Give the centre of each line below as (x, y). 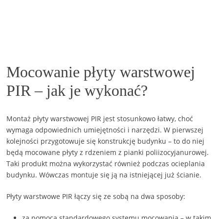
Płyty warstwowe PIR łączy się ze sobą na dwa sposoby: (96, 196)
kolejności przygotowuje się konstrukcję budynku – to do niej (106, 141)
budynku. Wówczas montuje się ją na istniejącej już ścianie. (104, 175)
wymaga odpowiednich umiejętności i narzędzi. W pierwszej (105, 130)
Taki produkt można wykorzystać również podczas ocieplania (106, 163)
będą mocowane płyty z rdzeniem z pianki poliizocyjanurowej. (108, 152)
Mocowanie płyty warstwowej (101, 72)
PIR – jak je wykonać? (77, 91)
